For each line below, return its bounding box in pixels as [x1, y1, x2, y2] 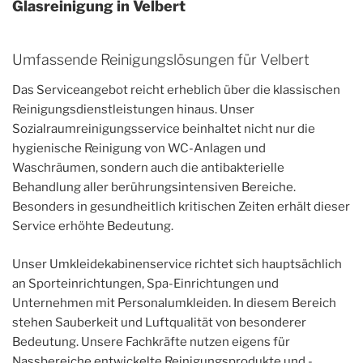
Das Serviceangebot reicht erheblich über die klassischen [12, 83, 340, 98]
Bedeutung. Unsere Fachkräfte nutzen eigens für [12, 334, 290, 349]
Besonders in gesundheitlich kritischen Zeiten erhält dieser [12, 199, 350, 215]
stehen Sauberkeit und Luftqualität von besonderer [12, 314, 306, 330]
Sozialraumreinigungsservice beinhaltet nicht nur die [12, 122, 315, 137]
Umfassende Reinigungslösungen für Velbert [12, 50, 310, 68]
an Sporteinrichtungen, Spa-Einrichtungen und [12, 275, 279, 291]
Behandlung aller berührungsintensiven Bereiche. [12, 180, 296, 195]
